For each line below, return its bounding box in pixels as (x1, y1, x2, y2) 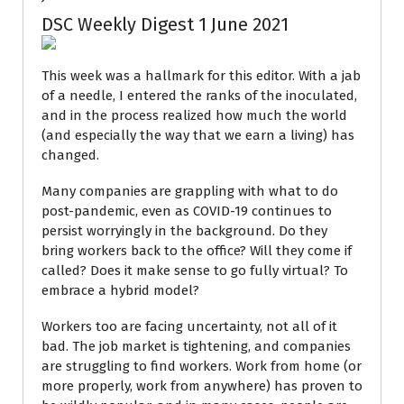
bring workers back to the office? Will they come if (41, 243, 352, 259)
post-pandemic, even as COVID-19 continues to (41, 203, 332, 219)
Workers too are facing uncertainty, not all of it (41, 318, 337, 335)
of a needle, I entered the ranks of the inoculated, (41, 87, 357, 104)
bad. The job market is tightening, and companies (41, 338, 351, 354)
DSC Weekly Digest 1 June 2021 (41, 14, 289, 35)
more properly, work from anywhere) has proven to (41, 378, 363, 394)
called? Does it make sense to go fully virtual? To (41, 262, 348, 279)
